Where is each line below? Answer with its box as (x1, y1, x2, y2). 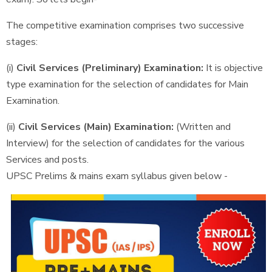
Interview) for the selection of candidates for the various (6, 137, 245, 150)
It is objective (203, 61, 263, 75)
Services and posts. (6, 153, 89, 166)
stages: (6, 35, 38, 49)
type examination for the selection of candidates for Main (6, 78, 248, 91)
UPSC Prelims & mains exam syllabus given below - (6, 169, 228, 183)
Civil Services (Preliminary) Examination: (16, 61, 203, 75)
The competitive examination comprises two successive (6, 19, 244, 32)
